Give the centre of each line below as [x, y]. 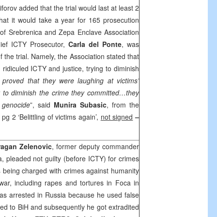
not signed [117, 117]
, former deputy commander [95, 146]
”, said [42, 105]
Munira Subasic [80, 105]
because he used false [102, 195]
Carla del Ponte [95, 44]
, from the [123, 105]
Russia [55, 195]
